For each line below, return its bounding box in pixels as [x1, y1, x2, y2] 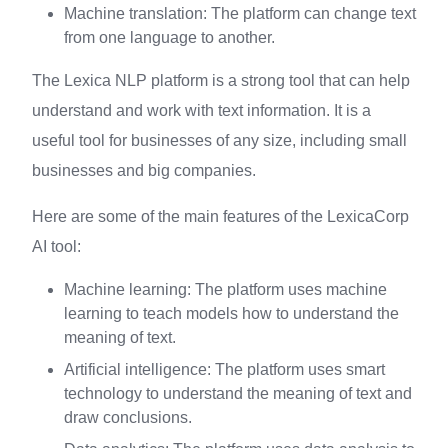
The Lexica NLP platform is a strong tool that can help [32, 72, 410, 89]
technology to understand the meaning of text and [64, 385, 412, 402]
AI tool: [32, 238, 81, 255]
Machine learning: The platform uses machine [64, 281, 387, 298]
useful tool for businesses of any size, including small [32, 132, 407, 149]
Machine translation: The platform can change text [64, 5, 416, 22]
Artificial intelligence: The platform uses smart [64, 361, 385, 378]
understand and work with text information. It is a [32, 102, 371, 119]
